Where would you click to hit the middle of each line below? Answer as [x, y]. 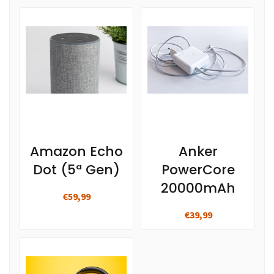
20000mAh [198, 188]
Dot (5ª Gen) [76, 170]
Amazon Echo [76, 152]
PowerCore [198, 170]
